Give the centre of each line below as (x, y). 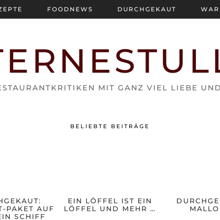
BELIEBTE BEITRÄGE (110, 126)
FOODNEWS (70, 9)
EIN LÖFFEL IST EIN (110, 201)
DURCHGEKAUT (147, 9)
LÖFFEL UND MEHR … (110, 209)
